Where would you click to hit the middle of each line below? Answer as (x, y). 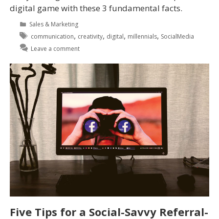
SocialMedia (178, 37)
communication (53, 37)
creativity (90, 37)
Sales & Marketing (54, 24)
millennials (142, 37)
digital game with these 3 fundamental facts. (96, 8)
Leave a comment (55, 49)
